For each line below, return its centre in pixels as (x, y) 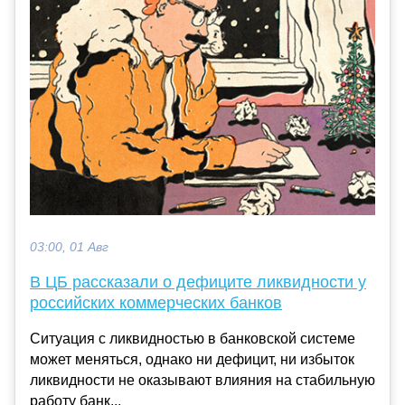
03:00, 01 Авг (69, 247)
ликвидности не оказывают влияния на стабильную (202, 380)
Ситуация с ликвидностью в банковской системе (193, 338)
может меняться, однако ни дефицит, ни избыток (192, 359)
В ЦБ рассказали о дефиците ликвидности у (198, 282)
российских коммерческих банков (156, 302)
